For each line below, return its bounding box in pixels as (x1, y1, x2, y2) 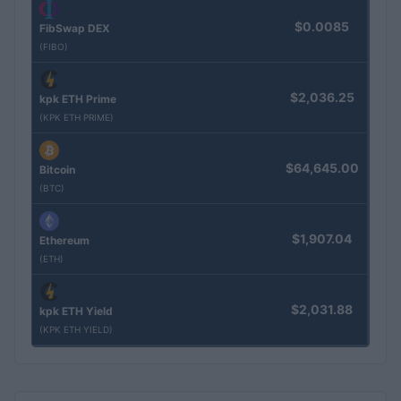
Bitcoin (39, 162, 75, 176)
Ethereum (39, 233, 90, 247)
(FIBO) (39, 40, 68, 52)
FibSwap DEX (39, 21, 110, 35)
